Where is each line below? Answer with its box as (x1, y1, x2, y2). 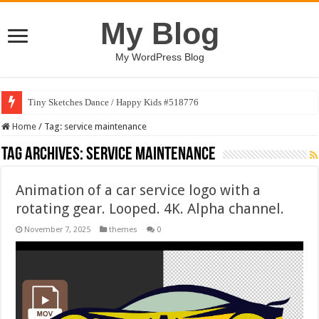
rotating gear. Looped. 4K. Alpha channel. (16, 200, 285, 217)
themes (109, 225, 138, 234)
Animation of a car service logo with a (16, 182, 261, 199)
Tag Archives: (1, 145, 87, 164)
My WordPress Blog (115, 51, 204, 63)
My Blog (100, 16, 219, 51)
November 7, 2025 (24, 225, 91, 234)
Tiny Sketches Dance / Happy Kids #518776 (28, 97, 199, 108)
